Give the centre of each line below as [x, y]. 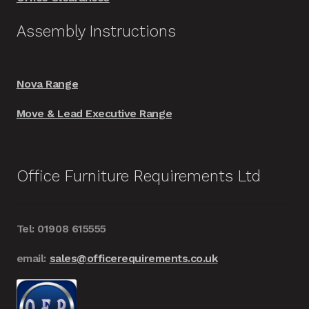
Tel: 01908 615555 [61, 229]
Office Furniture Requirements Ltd [138, 176]
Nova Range [47, 83]
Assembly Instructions [96, 31]
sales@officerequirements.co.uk [133, 259]
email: [33, 259]
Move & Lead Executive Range [94, 113]
